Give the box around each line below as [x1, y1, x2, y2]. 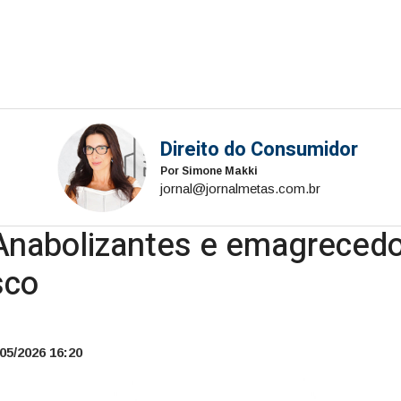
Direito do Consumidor [159, 134, 358, 164]
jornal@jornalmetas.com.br [159, 180, 320, 196]
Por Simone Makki [159, 164, 258, 177]
